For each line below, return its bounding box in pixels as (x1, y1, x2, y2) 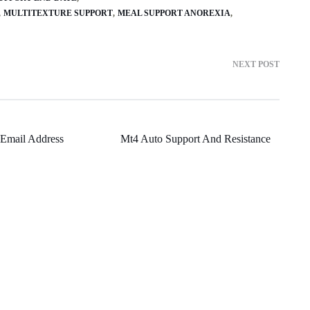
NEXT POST (232, 59, 280, 69)
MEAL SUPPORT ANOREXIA (118, 8, 230, 18)
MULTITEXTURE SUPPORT (3, 8, 113, 18)
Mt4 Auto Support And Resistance (120, 132, 271, 145)
